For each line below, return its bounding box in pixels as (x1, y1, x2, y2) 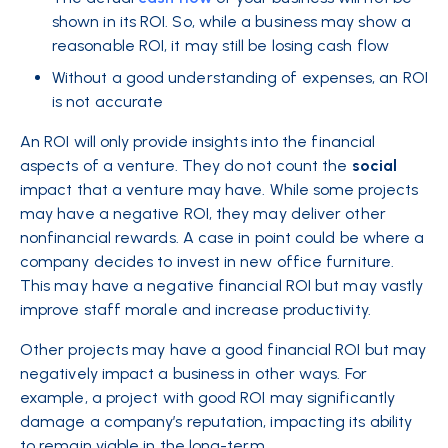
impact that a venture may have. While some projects (20, 180, 419, 199)
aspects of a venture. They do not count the (20, 156, 352, 175)
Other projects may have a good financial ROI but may (20, 340, 427, 359)
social (351, 156, 398, 175)
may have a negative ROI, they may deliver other (20, 204, 386, 223)
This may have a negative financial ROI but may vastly (20, 276, 424, 295)
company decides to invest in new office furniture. (20, 252, 394, 271)
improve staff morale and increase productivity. (20, 300, 371, 319)
